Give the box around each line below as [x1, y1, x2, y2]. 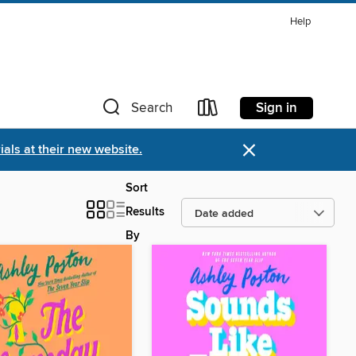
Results [126, 204, 164, 220]
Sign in [256, 99, 297, 117]
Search [131, 99, 172, 117]
